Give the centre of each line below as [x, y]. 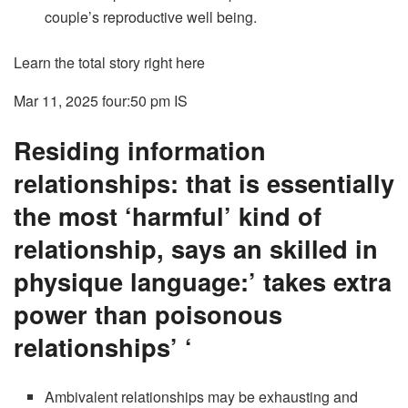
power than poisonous [148, 313]
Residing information [140, 149]
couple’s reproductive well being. [151, 17]
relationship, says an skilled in [196, 248]
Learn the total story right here [109, 63]
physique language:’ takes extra [203, 280]
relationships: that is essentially [204, 182]
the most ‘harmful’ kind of [168, 215]
